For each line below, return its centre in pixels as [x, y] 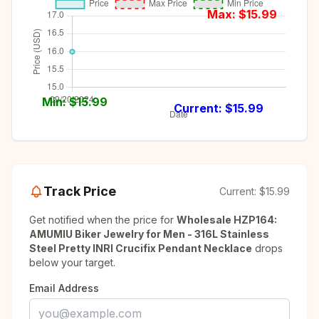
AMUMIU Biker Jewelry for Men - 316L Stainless [149, 234]
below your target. [72, 262]
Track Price [80, 191]
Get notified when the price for [103, 220]
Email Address [64, 288]
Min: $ [60, 101]
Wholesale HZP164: [227, 220]
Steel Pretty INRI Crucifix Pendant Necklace [141, 248]
